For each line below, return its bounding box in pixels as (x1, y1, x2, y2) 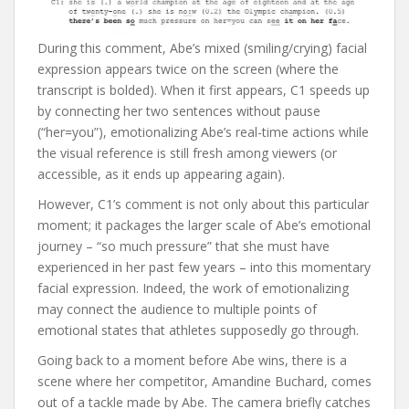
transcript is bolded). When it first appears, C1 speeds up (37, 81, 370, 100)
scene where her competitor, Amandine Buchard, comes (37, 372, 372, 391)
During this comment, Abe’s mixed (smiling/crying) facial (37, 39, 367, 58)
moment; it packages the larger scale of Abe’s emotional (37, 216, 371, 235)
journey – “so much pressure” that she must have (37, 237, 330, 256)
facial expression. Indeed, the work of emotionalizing (37, 279, 349, 298)
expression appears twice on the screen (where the (37, 60, 339, 79)
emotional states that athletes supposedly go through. (37, 321, 362, 340)
